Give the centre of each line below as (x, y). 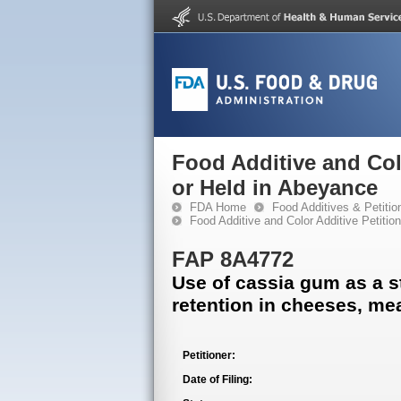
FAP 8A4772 (233, 259)
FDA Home (218, 207)
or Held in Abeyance (275, 188)
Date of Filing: (218, 380)
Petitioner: (209, 355)
